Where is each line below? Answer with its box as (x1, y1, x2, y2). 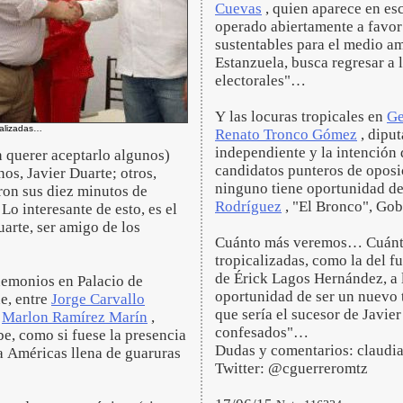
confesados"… (215, 324, 309, 341)
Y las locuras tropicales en (215, 108, 387, 125)
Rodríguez (215, 198, 282, 215)
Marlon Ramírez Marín (2, 309, 148, 326)
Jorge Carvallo (51, 291, 145, 308)
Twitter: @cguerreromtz (215, 360, 372, 377)
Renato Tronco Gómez (215, 126, 357, 143)
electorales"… (215, 72, 306, 89)
